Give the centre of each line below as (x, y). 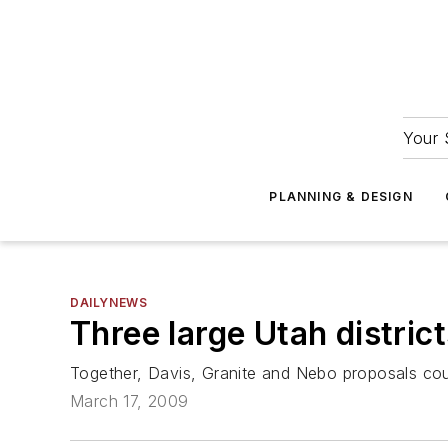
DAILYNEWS (109, 302)
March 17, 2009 (129, 401)
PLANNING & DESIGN (341, 196)
